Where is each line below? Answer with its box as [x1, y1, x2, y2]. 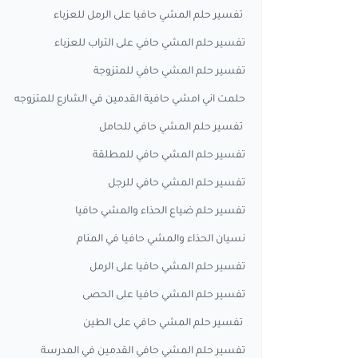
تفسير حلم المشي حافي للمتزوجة [91, 66, 245, 78]
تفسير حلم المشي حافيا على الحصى [82, 290, 245, 301]
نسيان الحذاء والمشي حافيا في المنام [74, 234, 245, 245]
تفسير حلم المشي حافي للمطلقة [90, 150, 245, 161]
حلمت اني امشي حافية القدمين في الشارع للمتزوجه [14, 94, 245, 105]
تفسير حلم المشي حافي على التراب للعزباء [52, 38, 245, 50]
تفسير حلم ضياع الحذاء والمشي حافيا [73, 206, 245, 217]
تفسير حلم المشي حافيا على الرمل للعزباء [51, 10, 245, 22]
